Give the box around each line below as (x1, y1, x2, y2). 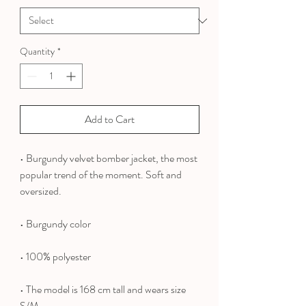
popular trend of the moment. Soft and (20, 167, 182, 183)
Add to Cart (85, 111, 135, 128)
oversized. (20, 183, 61, 199)
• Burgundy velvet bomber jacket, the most (20, 150, 197, 167)
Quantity (20, 44, 55, 59)
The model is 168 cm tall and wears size (24, 281, 186, 298)
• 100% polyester (20, 249, 91, 265)
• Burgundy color (20, 216, 91, 232)
